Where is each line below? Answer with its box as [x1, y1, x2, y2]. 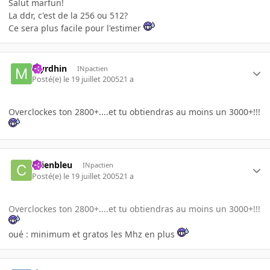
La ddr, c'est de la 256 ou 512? [8, 9, 128, 21]
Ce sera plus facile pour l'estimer [8, 22, 143, 34]
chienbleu [32, 159, 73, 171]
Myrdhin [32, 62, 67, 74]
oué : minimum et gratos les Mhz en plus [8, 228, 177, 240]
